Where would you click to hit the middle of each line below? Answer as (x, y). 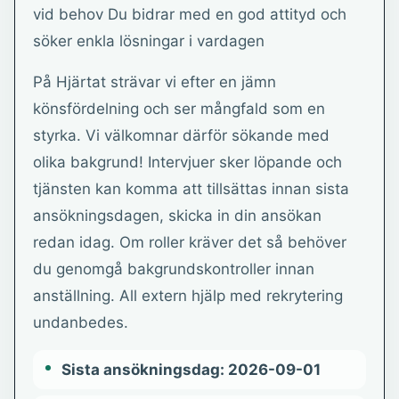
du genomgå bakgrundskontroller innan (174, 269)
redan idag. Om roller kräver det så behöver (190, 242)
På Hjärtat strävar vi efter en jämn (155, 82)
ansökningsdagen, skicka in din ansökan (177, 216)
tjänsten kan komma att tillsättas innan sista (191, 189)
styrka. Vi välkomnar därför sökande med (181, 135)
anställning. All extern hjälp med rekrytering (188, 296)
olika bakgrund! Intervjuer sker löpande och (187, 162)
